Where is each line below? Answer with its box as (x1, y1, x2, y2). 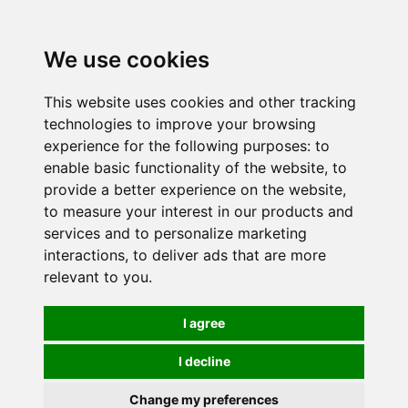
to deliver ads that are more (133, 246, 326, 264)
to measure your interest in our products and (44, 202, 353, 220)
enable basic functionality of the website (44, 158, 324, 177)
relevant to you (44, 268, 148, 286)
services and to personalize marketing (44, 224, 307, 242)
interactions (44, 246, 125, 264)
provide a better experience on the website (44, 180, 342, 199)
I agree (183, 315, 225, 331)
